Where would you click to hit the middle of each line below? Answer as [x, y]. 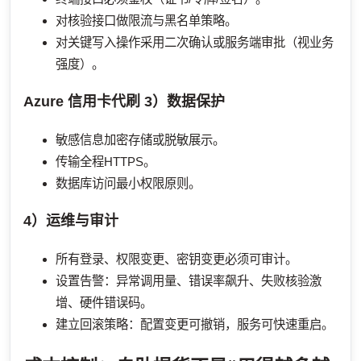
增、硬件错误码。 [104, 302]
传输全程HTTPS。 [106, 161]
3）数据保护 [183, 101]
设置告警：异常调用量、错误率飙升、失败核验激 [189, 280]
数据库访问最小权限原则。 [128, 183]
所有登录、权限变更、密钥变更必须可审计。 [176, 259]
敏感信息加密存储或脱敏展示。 [140, 139]
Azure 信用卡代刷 [82, 101]
